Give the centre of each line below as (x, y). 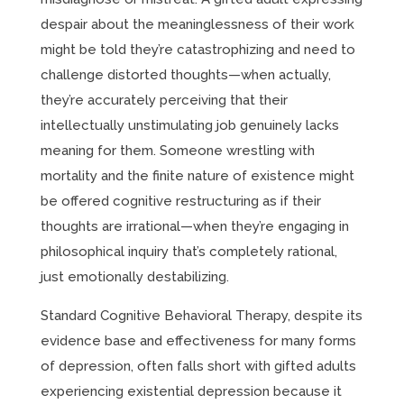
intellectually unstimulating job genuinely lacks (189, 125)
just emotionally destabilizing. (134, 277)
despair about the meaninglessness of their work (197, 24)
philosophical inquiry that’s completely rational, (188, 252)
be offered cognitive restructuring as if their (180, 201)
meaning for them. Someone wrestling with (177, 151)
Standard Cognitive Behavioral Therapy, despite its (201, 316)
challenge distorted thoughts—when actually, (185, 75)
